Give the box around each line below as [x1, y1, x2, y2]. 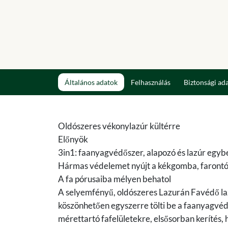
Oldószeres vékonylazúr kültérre [58, 121, 180, 132]
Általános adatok [65, 78, 118, 87]
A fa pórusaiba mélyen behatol [58, 174, 171, 185]
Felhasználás [131, 78, 170, 87]
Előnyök [58, 134, 88, 145]
